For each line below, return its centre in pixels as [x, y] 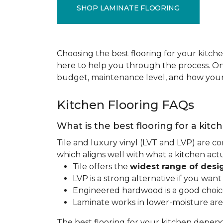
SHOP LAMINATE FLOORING [128, 8]
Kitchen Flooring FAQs [125, 105]
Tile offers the [101, 167]
